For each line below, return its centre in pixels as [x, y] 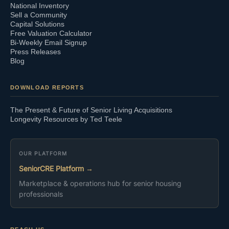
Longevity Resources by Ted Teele [66, 119]
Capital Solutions [37, 24]
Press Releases [36, 52]
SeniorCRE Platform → [56, 168]
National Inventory [40, 6]
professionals [41, 194]
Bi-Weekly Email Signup [49, 43]
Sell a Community [39, 15]
